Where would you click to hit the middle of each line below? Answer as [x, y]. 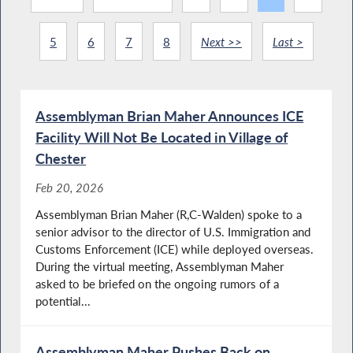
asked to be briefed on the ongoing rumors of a [158, 284]
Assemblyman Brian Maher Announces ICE [170, 115]
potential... [63, 301]
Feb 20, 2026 [70, 187]
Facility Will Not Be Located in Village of [162, 137]
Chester [61, 158]
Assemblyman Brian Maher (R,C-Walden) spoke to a [169, 215]
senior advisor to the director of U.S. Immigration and [173, 232]
